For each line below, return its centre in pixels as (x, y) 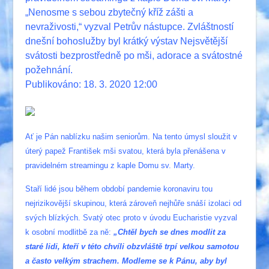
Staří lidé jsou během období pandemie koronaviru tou (119, 189)
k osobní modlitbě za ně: (68, 232)
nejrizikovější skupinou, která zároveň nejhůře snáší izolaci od (134, 204)
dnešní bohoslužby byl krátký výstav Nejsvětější (127, 41)
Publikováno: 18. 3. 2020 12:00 (92, 85)
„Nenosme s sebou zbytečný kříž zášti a (110, 13)
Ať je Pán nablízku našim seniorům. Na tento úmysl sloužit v (131, 137)
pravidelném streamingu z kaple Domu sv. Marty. (112, 166)
